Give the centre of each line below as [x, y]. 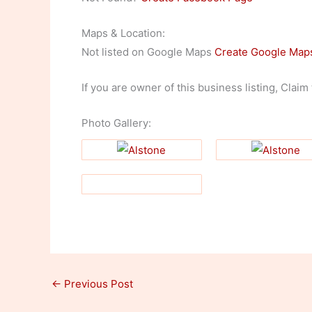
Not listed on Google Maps [148, 52]
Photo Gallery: [116, 123]
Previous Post [97, 284]
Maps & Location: [123, 33]
